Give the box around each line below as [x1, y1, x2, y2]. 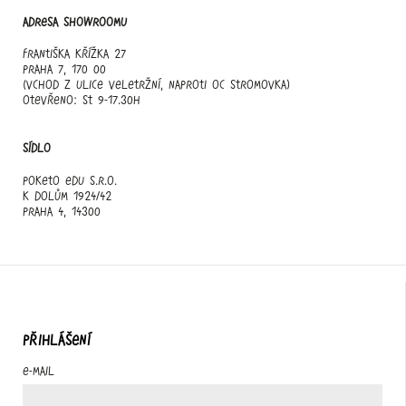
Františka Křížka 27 [23, 47, 126, 61]
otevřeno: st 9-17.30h [23, 93, 140, 107]
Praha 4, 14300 [23, 204, 101, 217]
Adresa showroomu [23, 14, 127, 28]
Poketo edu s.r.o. [23, 173, 117, 187]
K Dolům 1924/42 [23, 188, 111, 202]
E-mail [23, 363, 54, 377]
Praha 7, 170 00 [23, 63, 106, 76]
